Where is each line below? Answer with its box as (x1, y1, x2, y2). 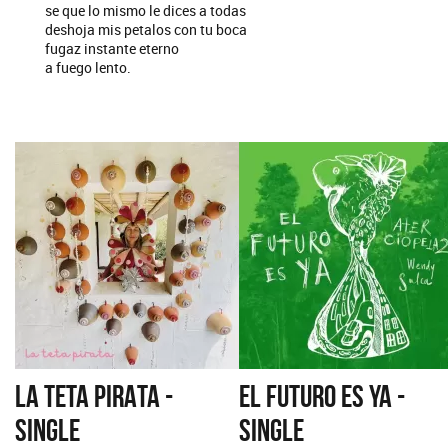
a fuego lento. (45, 57, 131, 77)
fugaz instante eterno (45, 38, 179, 58)
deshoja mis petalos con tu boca (45, 19, 247, 39)
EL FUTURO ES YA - (239, 378, 405, 413)
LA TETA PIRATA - (15, 378, 173, 413)
